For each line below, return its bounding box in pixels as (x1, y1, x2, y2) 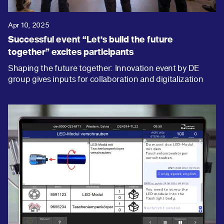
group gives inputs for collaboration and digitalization (8, 73, 203, 85)
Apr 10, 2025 (8, 19, 49, 30)
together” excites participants (8, 45, 133, 59)
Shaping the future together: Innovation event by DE (8, 62, 199, 74)
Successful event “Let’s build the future (8, 33, 173, 46)
